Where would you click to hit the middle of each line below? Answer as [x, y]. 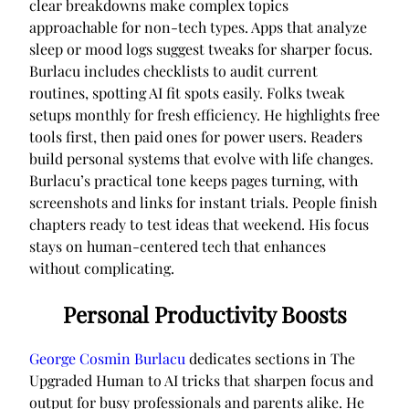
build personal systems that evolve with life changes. [201, 158]
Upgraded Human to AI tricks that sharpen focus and [201, 381]
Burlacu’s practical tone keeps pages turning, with [194, 180]
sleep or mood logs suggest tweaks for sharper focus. [201, 48]
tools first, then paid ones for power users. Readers [196, 136]
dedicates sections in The [270, 359]
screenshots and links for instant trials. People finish [203, 202]
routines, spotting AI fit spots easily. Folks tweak [187, 92]
